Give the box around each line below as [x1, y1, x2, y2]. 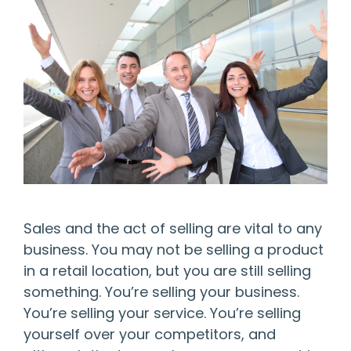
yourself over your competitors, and [24, 324, 276, 345]
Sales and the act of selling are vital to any [24, 219, 322, 239]
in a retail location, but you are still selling [24, 261, 311, 281]
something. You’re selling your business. [24, 282, 299, 302]
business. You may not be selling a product [24, 240, 324, 260]
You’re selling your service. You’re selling [24, 303, 301, 324]
